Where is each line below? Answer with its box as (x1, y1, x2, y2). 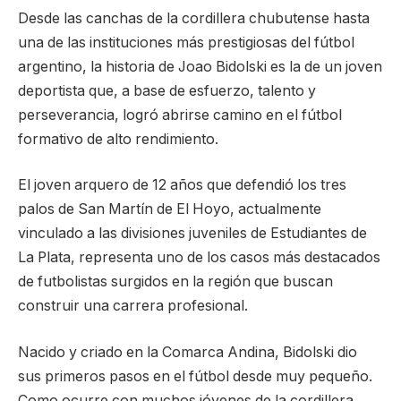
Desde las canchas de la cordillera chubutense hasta (18, 9, 370, 27)
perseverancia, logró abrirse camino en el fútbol (18, 106, 342, 124)
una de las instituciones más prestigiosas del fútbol (18, 33, 354, 51)
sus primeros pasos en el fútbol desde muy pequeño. (18, 367, 372, 385)
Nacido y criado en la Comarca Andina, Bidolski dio (18, 343, 357, 361)
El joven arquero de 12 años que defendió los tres (18, 176, 346, 194)
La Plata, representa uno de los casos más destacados (18, 249, 380, 267)
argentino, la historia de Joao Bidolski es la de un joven (18, 57, 382, 75)
